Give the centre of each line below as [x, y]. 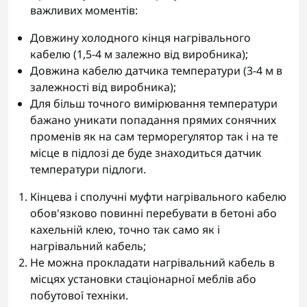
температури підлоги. [88, 169]
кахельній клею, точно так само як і [125, 230]
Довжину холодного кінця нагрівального [140, 38]
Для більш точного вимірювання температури [154, 103]
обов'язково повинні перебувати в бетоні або [153, 213]
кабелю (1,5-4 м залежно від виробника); [139, 54]
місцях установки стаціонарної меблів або [143, 279]
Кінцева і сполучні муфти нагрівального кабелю [158, 197]
